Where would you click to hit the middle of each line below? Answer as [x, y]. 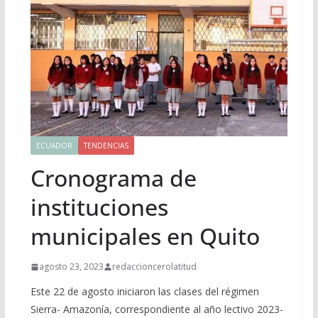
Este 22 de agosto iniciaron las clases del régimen [144, 292]
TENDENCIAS [106, 146]
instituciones [99, 207]
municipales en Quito [145, 236]
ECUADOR [54, 146]
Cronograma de [113, 178]
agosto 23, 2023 [71, 267]
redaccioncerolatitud [154, 267]
